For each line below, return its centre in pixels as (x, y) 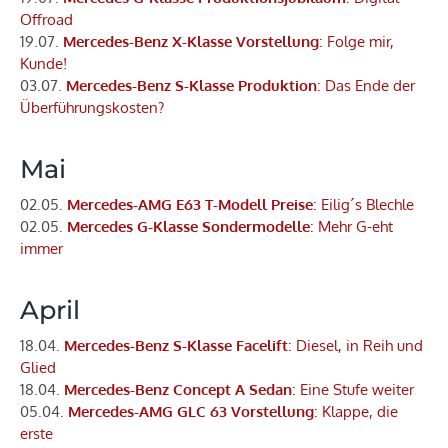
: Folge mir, (356, 42)
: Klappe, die (356, 412)
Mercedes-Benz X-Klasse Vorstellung (191, 42)
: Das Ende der (366, 86)
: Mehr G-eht (351, 227)
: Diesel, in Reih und (355, 346)
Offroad (46, 20)
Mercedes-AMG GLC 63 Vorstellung (191, 412)
